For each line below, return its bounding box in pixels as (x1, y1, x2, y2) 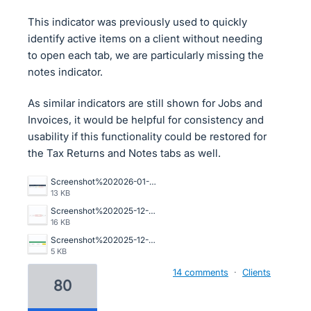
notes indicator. (28, 65, 103, 78)
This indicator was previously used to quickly (28, 15, 247, 28)
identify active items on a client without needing (28, 32, 262, 45)
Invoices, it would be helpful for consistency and (28, 113, 264, 126)
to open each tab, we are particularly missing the (28, 49, 264, 62)
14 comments (173, 267, 228, 278)
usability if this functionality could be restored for (28, 130, 267, 143)
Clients (242, 267, 271, 278)
